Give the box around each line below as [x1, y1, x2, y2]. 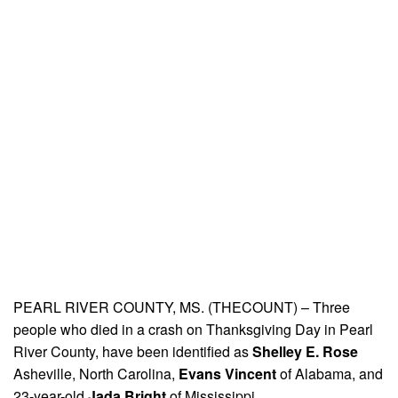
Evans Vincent [179, 363, 276, 385]
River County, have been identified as [13, 341, 252, 362]
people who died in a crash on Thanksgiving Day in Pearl [13, 319, 373, 340]
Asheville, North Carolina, [13, 363, 179, 385]
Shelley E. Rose [252, 341, 358, 362]
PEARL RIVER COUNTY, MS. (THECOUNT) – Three [13, 297, 350, 318]
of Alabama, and [276, 363, 383, 385]
